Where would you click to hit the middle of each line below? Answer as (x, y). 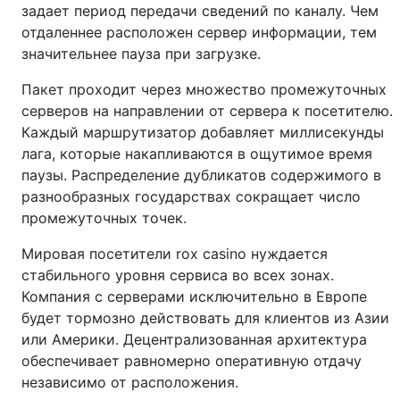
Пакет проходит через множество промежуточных (204, 89)
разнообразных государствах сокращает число (191, 196)
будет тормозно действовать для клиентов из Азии (205, 318)
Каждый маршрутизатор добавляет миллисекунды (203, 132)
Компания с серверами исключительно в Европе (194, 296)
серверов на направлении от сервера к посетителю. (207, 111)
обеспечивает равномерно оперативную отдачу (192, 361)
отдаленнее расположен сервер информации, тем (199, 32)
